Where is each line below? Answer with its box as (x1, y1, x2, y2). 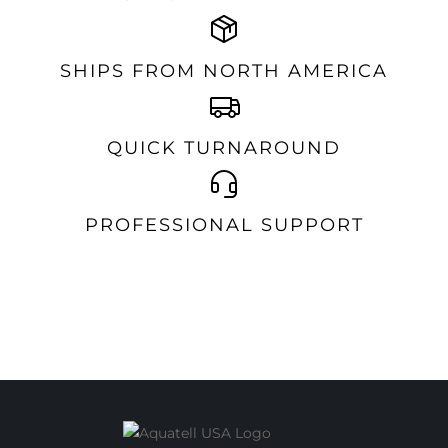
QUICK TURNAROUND (107, 137, 341, 160)
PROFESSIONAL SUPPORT (84, 214, 364, 237)
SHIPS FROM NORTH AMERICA (60, 60, 388, 83)
